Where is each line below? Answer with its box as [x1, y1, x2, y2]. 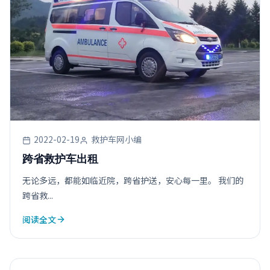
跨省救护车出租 [22, 152, 98, 166]
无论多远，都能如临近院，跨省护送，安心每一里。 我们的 [22, 174, 243, 186]
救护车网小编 [89, 133, 142, 145]
